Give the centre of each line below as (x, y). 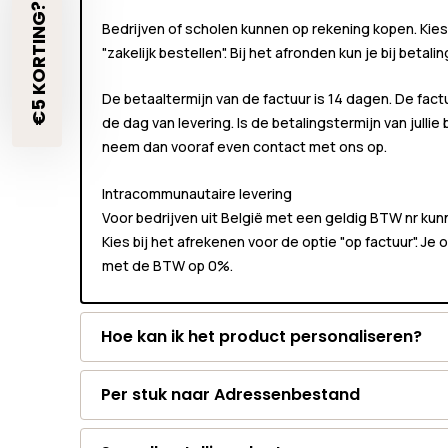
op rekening (331, 28)
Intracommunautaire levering (197, 193)
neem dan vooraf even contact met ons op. (244, 147)
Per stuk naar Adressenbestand (230, 394)
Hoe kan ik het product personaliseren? (261, 336)
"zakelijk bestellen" (163, 52)
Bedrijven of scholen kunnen (197, 28)
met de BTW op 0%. (167, 265)
